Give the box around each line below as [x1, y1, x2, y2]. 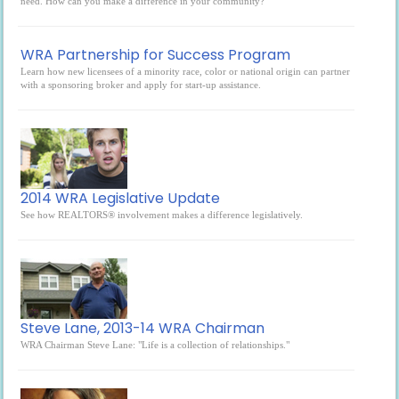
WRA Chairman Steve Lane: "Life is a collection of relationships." [20, 339, 290, 350]
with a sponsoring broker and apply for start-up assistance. [20, 79, 262, 90]
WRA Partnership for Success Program [20, 45, 291, 65]
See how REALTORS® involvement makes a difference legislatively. [20, 209, 304, 220]
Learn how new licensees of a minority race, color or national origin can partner [20, 66, 351, 77]
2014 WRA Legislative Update [20, 188, 221, 208]
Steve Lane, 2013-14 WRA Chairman [20, 318, 265, 338]
